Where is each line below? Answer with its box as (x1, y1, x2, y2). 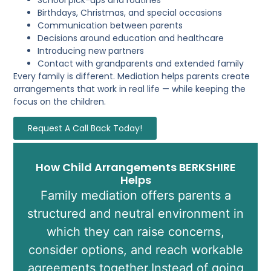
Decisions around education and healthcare (38, 31, 224, 44)
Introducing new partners (38, 44, 145, 57)
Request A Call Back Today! (28, 122, 143, 135)
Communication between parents (38, 19, 183, 31)
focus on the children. (13, 95, 106, 108)
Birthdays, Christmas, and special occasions (38, 6, 223, 19)
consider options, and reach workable (28, 243, 243, 258)
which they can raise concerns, (47, 224, 224, 240)
